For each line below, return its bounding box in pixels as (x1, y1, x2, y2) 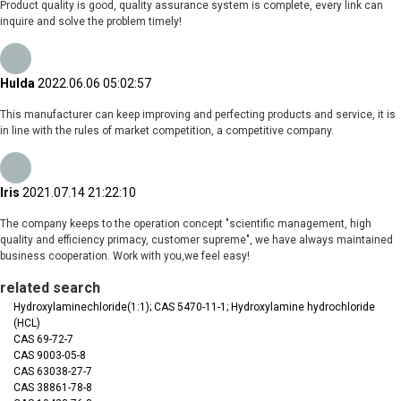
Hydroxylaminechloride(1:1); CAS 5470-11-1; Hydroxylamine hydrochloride (13, 301, 375, 314)
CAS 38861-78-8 (13, 381, 92, 395)
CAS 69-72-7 (13, 333, 73, 346)
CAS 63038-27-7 (13, 365, 92, 379)
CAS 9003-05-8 (13, 349, 86, 363)
